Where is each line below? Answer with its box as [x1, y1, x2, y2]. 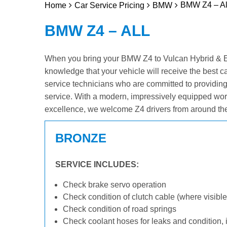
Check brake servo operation [63, 180, 166, 189]
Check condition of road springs [63, 205, 176, 213]
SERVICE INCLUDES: [55, 160, 139, 169]
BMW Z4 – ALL [45, 22, 150, 39]
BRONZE [55, 131, 106, 145]
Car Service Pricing [74, 1, 144, 10]
